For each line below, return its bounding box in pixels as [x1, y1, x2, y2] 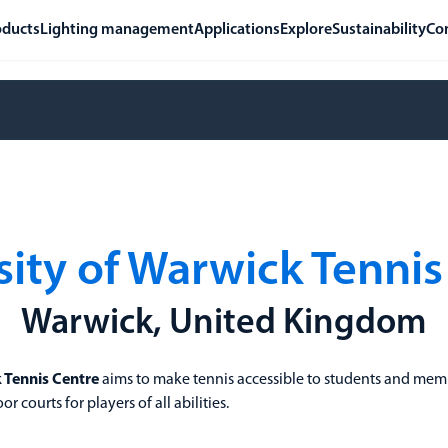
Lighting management [39, 22, 194, 38]
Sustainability [331, 22, 426, 38]
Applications [193, 22, 280, 38]
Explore [279, 22, 332, 38]
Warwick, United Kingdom [21, 306, 427, 342]
